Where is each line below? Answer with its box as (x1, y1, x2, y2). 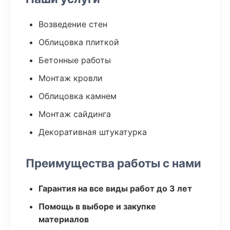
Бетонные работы (39, 55, 111, 65)
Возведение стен (39, 19, 107, 29)
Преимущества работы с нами (26, 156, 201, 170)
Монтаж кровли (39, 73, 103, 83)
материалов (39, 214, 89, 224)
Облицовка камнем (39, 91, 117, 101)
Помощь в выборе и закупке (39, 201, 156, 212)
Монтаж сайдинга (39, 109, 111, 119)
